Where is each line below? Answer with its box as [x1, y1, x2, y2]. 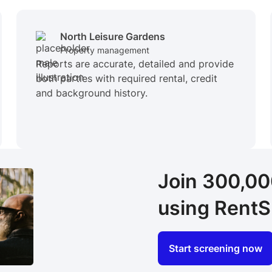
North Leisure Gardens [59, 30, 165, 43]
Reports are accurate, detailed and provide [35, 58, 234, 70]
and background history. [35, 87, 148, 100]
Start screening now [169, 242, 262, 255]
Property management [59, 45, 149, 56]
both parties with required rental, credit [35, 72, 217, 85]
